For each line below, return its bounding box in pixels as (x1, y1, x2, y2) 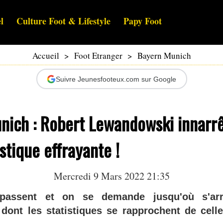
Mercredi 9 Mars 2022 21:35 (53, 169, 170, 183)
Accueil (32, 50, 59, 62)
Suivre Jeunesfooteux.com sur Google (56, 75, 176, 83)
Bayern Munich (137, 50, 191, 62)
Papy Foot (123, 14, 162, 28)
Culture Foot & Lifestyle (16, 14, 111, 28)
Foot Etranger (74, 50, 122, 62)
